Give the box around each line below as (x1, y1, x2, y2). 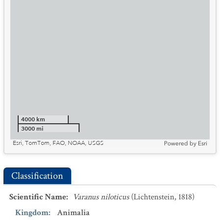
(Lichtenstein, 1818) (131, 192, 194, 202)
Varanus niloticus (73, 192, 129, 202)
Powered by (164, 140, 196, 147)
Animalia (57, 207, 90, 218)
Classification (11, 169, 63, 182)
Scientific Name (9, 192, 66, 202)
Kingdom (15, 207, 49, 218)
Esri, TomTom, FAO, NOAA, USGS (13, 139, 104, 147)
